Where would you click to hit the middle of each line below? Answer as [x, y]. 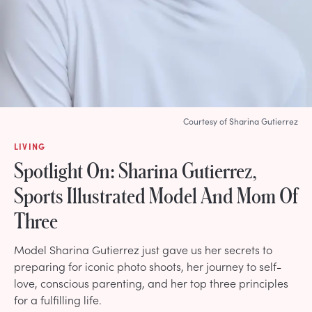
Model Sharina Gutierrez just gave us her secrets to [143, 249]
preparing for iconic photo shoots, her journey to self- [148, 266]
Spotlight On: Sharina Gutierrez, [135, 170]
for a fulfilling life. [58, 299]
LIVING [30, 146]
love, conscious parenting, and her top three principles [151, 282]
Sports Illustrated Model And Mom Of [156, 195]
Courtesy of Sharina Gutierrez [241, 121]
